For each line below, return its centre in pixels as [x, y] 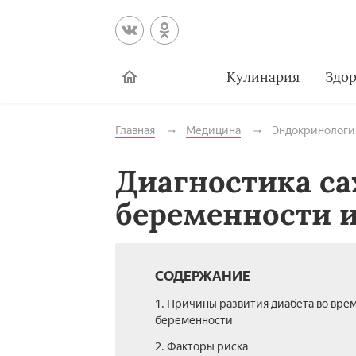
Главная [135, 131]
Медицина [213, 131]
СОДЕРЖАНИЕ [202, 276]
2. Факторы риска [201, 347]
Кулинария [263, 77]
